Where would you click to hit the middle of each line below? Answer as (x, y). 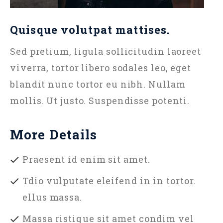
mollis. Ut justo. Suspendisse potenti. (100, 100)
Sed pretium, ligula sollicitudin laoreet (106, 51)
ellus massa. (52, 197)
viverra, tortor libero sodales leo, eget (101, 67)
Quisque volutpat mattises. (90, 30)
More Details (54, 134)
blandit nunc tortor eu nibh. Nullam (98, 84)
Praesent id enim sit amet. (86, 159)
